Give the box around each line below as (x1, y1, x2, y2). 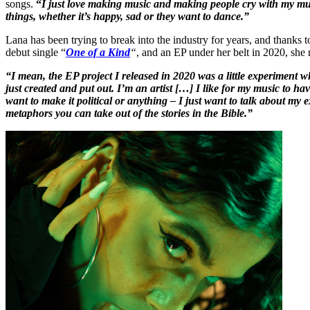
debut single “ (6, 46, 66, 58)
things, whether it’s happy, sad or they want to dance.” (6, 10, 249, 22)
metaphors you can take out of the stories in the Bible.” (6, 107, 253, 119)
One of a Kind (66, 46, 130, 58)
